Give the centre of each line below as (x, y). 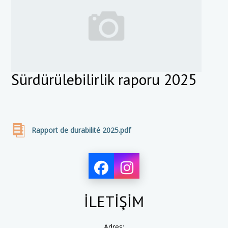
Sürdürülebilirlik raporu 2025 (104, 79)
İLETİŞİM (114, 201)
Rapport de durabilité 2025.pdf (81, 130)
